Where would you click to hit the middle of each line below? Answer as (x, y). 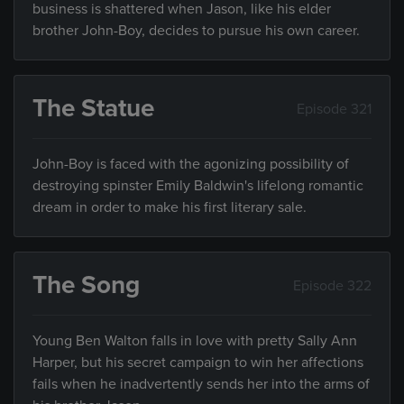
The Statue (93, 108)
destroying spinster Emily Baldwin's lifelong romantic (198, 186)
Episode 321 (334, 109)
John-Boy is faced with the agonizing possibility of (191, 164)
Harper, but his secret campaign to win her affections (198, 363)
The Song (86, 285)
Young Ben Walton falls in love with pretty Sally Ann (195, 341)
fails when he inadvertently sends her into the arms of (201, 384)
